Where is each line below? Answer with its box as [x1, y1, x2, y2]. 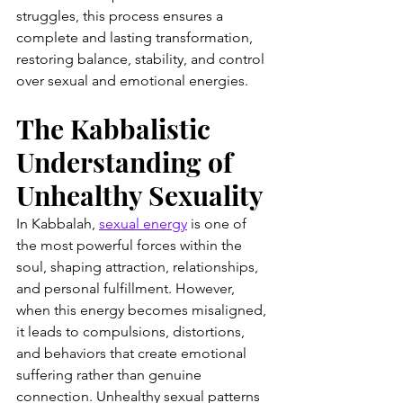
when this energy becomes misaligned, [16, 300, 270, 318]
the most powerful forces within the [16, 236, 246, 254]
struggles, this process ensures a [16, 6, 227, 24]
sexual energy [99, 214, 187, 232]
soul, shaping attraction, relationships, [16, 257, 262, 275]
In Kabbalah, [16, 214, 99, 232]
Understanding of [16, 143, 239, 180]
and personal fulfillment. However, [16, 279, 238, 297]
